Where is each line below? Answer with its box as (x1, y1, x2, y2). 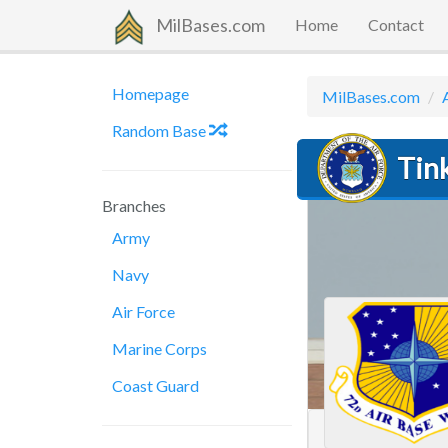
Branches (102, 196, 166, 215)
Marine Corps (112, 339, 207, 358)
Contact (368, 15, 424, 34)
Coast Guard (112, 376, 199, 395)
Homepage (112, 84, 189, 103)
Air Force (112, 302, 175, 321)
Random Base (112, 121, 209, 140)
